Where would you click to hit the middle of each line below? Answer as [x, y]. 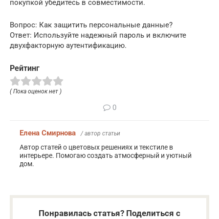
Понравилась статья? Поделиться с [109, 213]
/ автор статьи [100, 133]
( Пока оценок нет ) [36, 91]
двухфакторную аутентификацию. [68, 45]
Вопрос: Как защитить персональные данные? [91, 25]
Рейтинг [25, 68]
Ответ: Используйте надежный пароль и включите [98, 35]
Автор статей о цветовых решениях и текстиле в [96, 147]
